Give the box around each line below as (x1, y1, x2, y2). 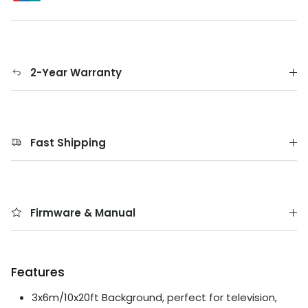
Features (11, 264, 65, 281)
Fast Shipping (30, 135, 106, 151)
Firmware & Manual (30, 206, 135, 221)
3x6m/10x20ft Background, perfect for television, (32, 290, 277, 305)
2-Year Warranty (30, 65, 122, 80)
